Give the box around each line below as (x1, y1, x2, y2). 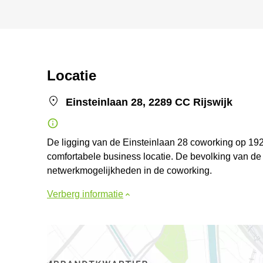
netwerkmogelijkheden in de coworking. (47, 166, 212, 176)
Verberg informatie (47, 189, 123, 199)
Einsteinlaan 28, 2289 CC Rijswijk (66, 96, 232, 108)
